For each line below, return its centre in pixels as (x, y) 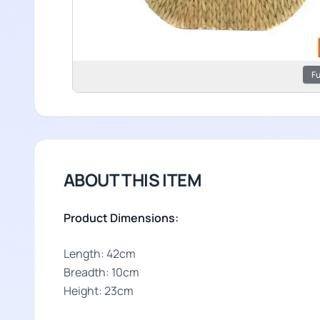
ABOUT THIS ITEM (132, 180)
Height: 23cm (99, 291)
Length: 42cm (100, 254)
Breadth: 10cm (101, 272)
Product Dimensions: (121, 218)
